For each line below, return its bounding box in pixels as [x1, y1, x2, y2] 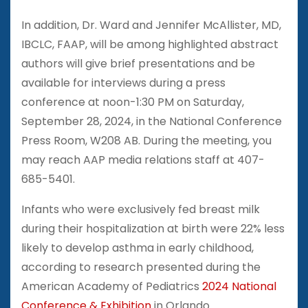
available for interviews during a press [21, 74, 225, 91]
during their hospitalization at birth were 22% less [21, 220, 285, 236]
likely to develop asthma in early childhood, [21, 239, 254, 256]
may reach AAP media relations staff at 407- [21, 151, 265, 168]
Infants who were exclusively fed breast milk [21, 201, 260, 217]
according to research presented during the [21, 258, 261, 275]
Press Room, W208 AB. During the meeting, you [21, 132, 272, 148]
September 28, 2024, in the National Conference [21, 113, 282, 129]
